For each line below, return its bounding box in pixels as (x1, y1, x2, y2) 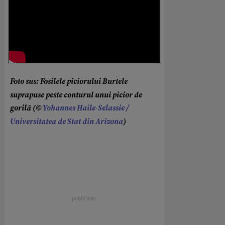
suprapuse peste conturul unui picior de (10, 90, 142, 100)
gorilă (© (10, 103, 43, 113)
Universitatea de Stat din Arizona (10, 117, 123, 127)
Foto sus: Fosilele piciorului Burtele (10, 76, 128, 86)
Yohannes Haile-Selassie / (43, 103, 129, 113)
